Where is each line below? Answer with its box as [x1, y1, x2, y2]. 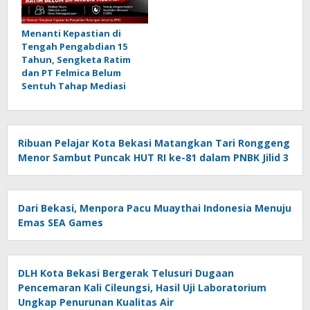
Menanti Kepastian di [21, 26, 121, 39]
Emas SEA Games [18, 215, 103, 229]
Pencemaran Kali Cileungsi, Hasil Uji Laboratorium [18, 280, 266, 294]
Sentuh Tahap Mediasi [21, 79, 126, 92]
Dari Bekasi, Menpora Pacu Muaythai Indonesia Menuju [18, 201, 291, 215]
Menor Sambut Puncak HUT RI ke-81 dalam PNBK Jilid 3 [18, 150, 289, 164]
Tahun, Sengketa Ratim [21, 53, 131, 66]
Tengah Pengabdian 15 [21, 39, 127, 53]
